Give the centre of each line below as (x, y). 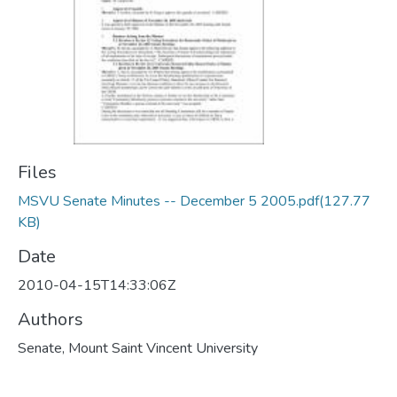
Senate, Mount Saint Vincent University (138, 348)
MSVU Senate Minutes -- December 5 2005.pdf (168, 201)
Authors (51, 319)
